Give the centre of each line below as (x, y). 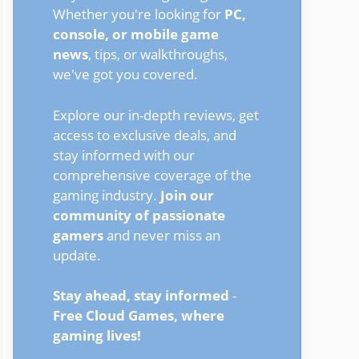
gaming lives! (97, 335)
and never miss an (162, 235)
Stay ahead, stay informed (141, 295)
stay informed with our (124, 155)
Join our (187, 195)
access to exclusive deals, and (145, 135)
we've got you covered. (125, 74)
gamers (78, 235)
